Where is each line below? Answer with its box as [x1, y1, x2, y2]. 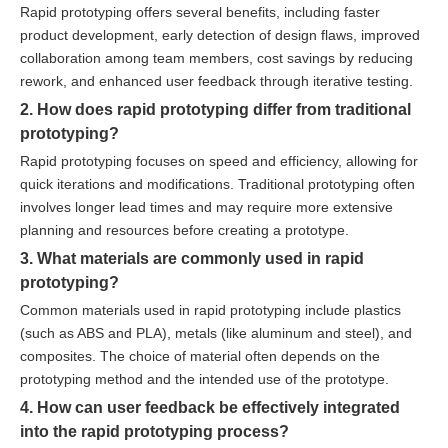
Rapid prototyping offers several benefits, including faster [20, 3, 380, 20]
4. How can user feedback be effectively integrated [20, 397, 400, 416]
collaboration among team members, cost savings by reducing [20, 49, 413, 66]
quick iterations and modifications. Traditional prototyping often [20, 175, 415, 192]
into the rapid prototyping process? [20, 421, 289, 440]
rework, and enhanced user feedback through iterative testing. [20, 72, 413, 89]
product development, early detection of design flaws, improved [20, 26, 420, 43]
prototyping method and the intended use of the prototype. [20, 370, 389, 387]
